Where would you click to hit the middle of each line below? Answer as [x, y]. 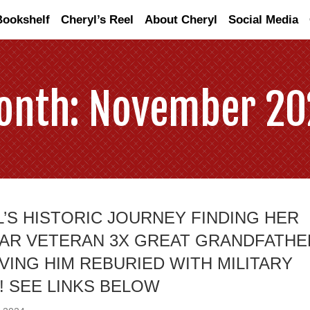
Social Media [263, 20]
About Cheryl [181, 20]
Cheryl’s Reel [97, 20]
